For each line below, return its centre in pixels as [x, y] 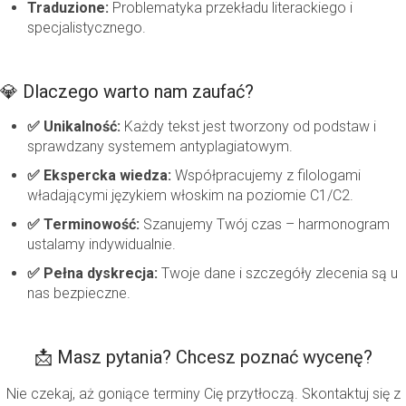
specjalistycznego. [87, 28]
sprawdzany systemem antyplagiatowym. [160, 147]
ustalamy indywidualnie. [101, 245]
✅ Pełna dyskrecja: [92, 274]
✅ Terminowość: [83, 225]
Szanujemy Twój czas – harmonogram [265, 225]
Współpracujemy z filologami [266, 176]
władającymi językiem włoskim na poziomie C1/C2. [190, 196]
